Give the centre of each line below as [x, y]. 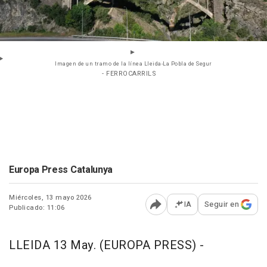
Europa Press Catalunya [61, 170]
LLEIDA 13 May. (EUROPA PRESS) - [107, 246]
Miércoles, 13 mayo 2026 [50, 198]
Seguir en [221, 204]
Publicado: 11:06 [37, 208]
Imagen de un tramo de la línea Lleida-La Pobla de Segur [133, 64]
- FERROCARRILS [129, 74]
